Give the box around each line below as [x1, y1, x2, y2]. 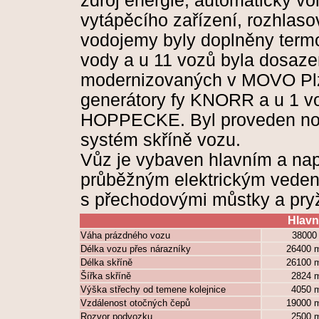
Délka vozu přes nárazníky [80, 244, 191, 254]
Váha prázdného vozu [80, 230, 170, 241]
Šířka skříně [80, 271, 131, 281]
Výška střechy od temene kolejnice [80, 284, 226, 295]
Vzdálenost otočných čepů [80, 298, 190, 308]
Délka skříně [80, 257, 132, 268]
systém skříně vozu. [80, 130, 241, 150]
